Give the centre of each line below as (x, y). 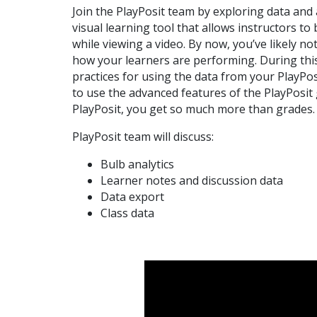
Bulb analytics (137, 165)
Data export (132, 197)
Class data (127, 213)
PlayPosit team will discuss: (143, 137)
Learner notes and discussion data (192, 181)
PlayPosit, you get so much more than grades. (194, 109)
